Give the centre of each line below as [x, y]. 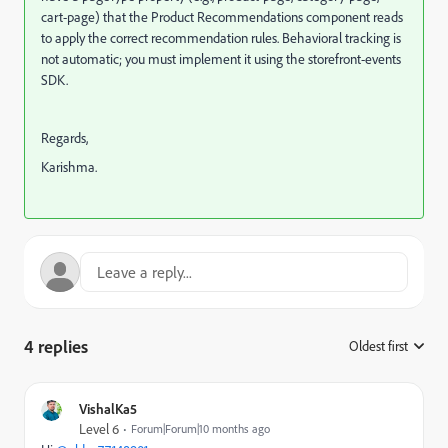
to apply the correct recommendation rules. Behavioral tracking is [221, 38]
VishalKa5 [108, 409]
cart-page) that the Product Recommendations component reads [222, 17]
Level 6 [99, 429]
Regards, [64, 138]
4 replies [56, 346]
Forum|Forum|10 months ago [200, 429]
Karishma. [69, 167]
